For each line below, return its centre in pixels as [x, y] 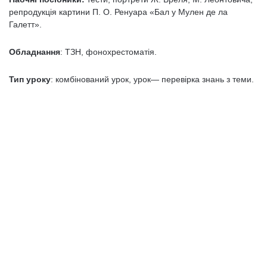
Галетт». [25, 24]
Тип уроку [30, 79]
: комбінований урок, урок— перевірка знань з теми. [152, 79]
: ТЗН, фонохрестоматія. [108, 52]
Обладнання [35, 52]
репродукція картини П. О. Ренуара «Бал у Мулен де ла [118, 12]
